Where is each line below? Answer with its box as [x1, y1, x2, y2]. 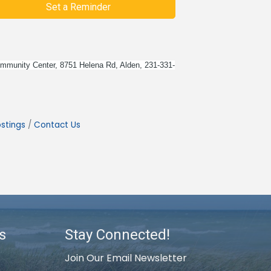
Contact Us [34, 119, 80, 131]
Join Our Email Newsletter [65, 250, 187, 265]
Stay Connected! [65, 226, 170, 243]
